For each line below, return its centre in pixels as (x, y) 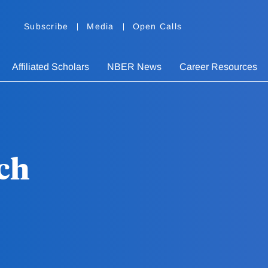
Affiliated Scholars (51, 67)
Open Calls (157, 27)
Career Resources (218, 67)
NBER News (134, 67)
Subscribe (46, 27)
